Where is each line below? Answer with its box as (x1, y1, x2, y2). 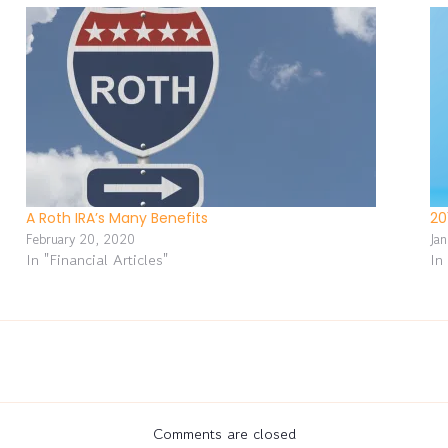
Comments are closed (152, 423, 296, 445)
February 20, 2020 (26, 229, 136, 250)
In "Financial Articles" (26, 249, 169, 271)
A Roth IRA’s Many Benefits (26, 208, 209, 229)
